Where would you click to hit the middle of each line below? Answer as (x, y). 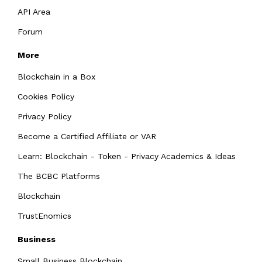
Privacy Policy (44, 116)
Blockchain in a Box (56, 76)
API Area (34, 11)
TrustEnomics (44, 216)
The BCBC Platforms (59, 176)
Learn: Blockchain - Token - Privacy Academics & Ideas (127, 156)
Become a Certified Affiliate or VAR (87, 136)
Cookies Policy (46, 96)
